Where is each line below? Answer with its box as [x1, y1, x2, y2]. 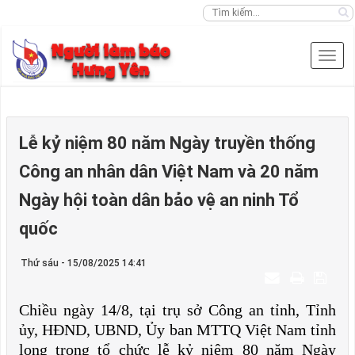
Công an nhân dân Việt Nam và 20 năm [19, 162, 319, 181]
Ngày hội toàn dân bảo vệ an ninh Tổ [19, 190, 299, 210]
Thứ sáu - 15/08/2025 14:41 [21, 258, 147, 269]
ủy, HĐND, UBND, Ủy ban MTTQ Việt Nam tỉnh [19, 321, 336, 338]
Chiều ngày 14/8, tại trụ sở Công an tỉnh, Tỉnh [19, 301, 336, 319]
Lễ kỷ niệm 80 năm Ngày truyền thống [19, 133, 315, 153]
